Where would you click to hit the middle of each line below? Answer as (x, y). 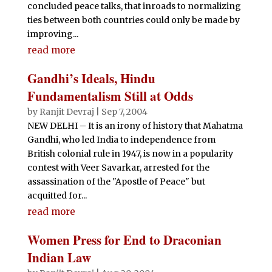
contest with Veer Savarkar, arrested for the (118, 168)
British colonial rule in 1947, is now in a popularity (130, 154)
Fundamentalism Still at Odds (110, 96)
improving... (53, 34)
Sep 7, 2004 (124, 112)
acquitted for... (57, 195)
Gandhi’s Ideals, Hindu (91, 78)
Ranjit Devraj (66, 112)
